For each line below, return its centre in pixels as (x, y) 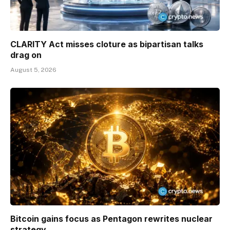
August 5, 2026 (33, 70)
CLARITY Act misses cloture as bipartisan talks (107, 44)
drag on (26, 55)
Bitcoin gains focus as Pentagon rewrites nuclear (111, 219)
